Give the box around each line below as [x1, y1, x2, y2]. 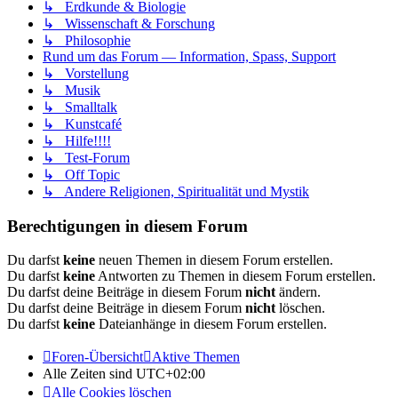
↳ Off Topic [43, 166, 120, 182]
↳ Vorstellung [43, 65, 129, 81]
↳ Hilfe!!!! [43, 132, 111, 148]
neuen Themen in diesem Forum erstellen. [95, 252, 333, 268]
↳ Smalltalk [43, 99, 117, 115]
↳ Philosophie [43, 32, 131, 48]
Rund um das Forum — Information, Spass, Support [43, 48, 336, 64]
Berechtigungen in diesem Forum [7, 216, 248, 235]
